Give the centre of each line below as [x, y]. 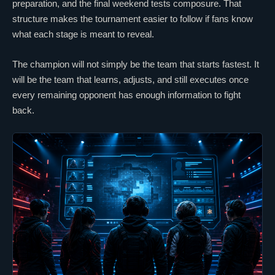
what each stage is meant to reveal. [83, 34]
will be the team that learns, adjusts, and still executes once [130, 79]
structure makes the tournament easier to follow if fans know [133, 18]
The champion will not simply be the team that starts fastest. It [136, 64]
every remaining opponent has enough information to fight [126, 95]
